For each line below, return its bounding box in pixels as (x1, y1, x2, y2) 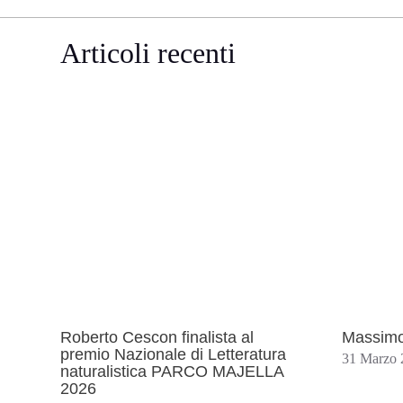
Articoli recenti (60, 36, 237, 69)
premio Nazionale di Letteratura (60, 345, 287, 364)
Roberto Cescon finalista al (60, 328, 255, 347)
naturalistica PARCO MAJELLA (60, 363, 284, 381)
